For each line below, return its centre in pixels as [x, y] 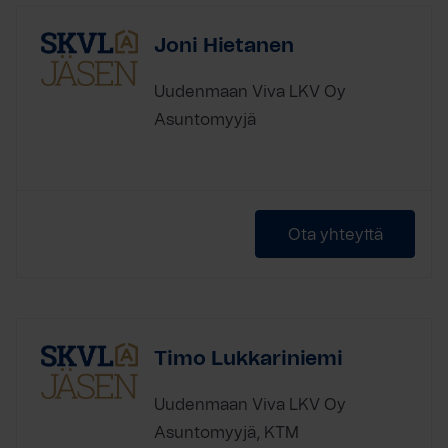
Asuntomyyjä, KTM [226, 432]
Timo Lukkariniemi [248, 358]
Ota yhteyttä [335, 234]
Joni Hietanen [224, 45]
